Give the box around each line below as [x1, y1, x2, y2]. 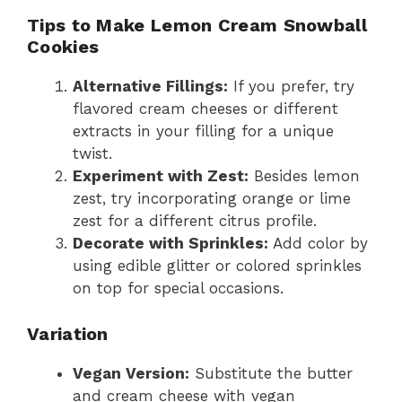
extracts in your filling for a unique [73, 122, 334, 141]
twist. [73, 144, 112, 163]
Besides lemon [249, 167, 360, 186]
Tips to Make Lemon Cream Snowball [27, 14, 367, 37]
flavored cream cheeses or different [73, 100, 338, 118]
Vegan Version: [73, 363, 189, 382]
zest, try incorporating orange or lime [73, 189, 351, 208]
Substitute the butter [189, 363, 353, 382]
